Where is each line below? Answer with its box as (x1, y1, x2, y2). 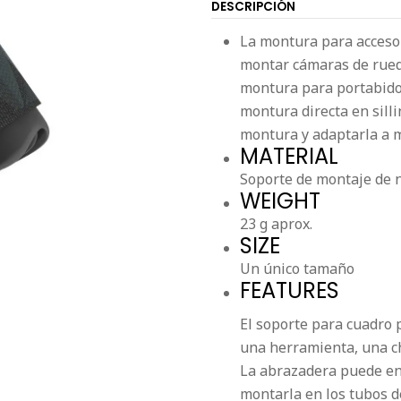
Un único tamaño (240, 259, 354, 278)
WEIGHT (240, 186, 320, 216)
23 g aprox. (240, 214, 312, 234)
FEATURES (240, 276, 339, 305)
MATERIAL (240, 141, 338, 171)
